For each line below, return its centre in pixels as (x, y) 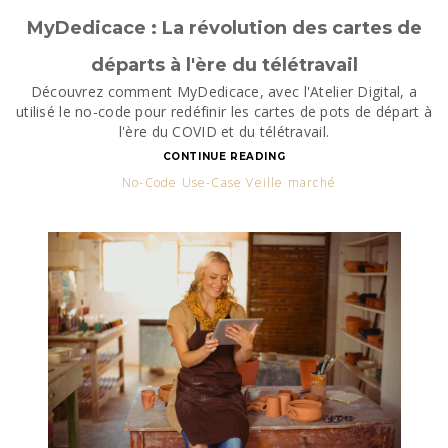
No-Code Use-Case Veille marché (228, 182)
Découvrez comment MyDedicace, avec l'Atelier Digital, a (224, 91)
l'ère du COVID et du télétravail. (224, 131)
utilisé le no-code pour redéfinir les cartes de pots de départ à (224, 111)
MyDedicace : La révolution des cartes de (224, 28)
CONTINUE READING (224, 156)
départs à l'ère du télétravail (224, 65)
